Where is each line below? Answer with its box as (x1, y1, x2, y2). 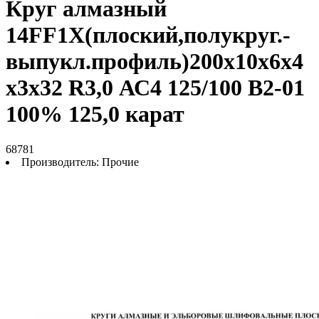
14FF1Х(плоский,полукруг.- (6, 22, 291, 48)
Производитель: (21, 155, 102, 168)
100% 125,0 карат (6, 101, 184, 127)
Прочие (102, 155, 139, 168)
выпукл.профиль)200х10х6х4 (6, 48, 303, 75)
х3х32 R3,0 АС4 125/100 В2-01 (6, 75, 305, 101)
